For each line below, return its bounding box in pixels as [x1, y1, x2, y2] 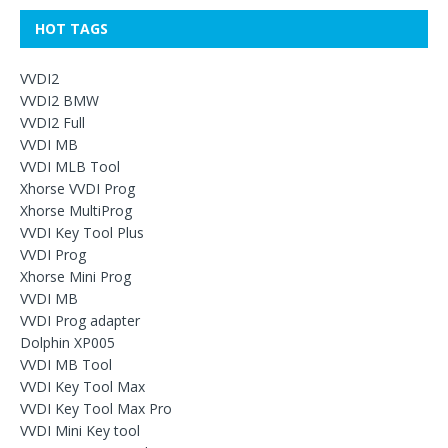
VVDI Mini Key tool [20, 420, 140, 440]
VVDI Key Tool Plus [20, 222, 144, 242]
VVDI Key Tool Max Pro [20, 398, 172, 418]
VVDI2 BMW [20, 90, 99, 110]
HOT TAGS [35, 18, 108, 38]
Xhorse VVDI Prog [20, 178, 135, 198]
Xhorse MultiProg [20, 200, 132, 220]
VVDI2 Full [20, 112, 85, 132]
